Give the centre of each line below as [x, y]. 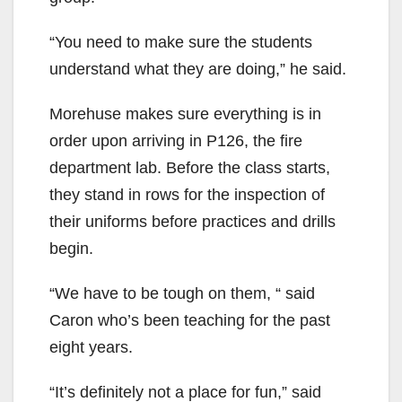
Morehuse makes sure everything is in [185, 114]
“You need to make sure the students [181, 43]
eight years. [91, 348]
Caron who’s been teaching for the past [190, 321]
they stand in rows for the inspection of [187, 195]
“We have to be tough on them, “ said [182, 294]
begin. [71, 249]
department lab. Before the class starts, [190, 168]
